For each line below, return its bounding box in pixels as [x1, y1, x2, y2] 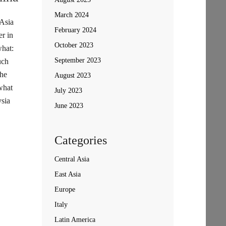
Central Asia [54, 155, 89, 163]
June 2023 [54, 102, 83, 109]
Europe [54, 186, 75, 193]
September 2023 [54, 56, 101, 64]
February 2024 [54, 26, 96, 34]
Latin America [54, 216, 95, 223]
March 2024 [54, 11, 89, 19]
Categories [54, 134, 107, 147]
